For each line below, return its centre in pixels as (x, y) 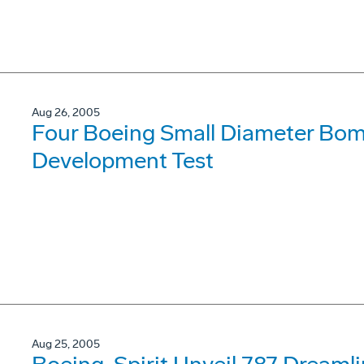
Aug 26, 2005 (66, 113)
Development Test (123, 160)
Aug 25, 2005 (66, 344)
